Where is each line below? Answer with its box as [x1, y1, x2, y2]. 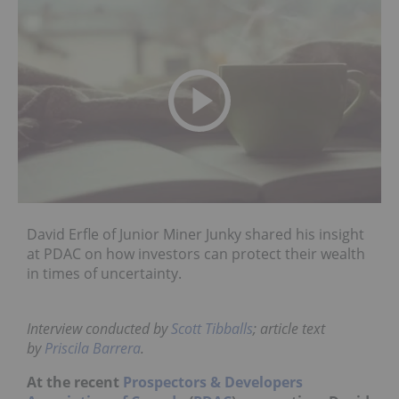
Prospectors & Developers [123, 372, 303, 393]
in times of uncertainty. [27, 264, 185, 284]
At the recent [27, 372, 123, 393]
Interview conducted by [27, 319, 171, 339]
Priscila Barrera [45, 338, 141, 359]
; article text [253, 319, 325, 339]
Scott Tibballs [171, 319, 253, 339]
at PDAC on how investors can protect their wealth [27, 244, 365, 265]
